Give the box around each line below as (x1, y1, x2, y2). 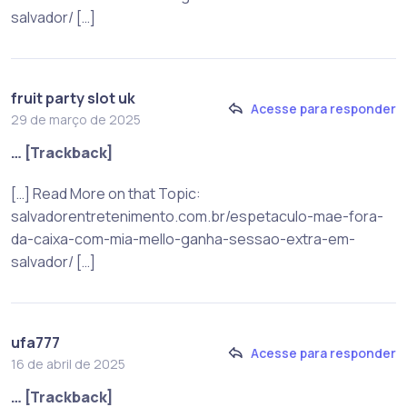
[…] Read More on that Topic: (11, 183, 201, 203)
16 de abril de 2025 (11, 354, 125, 372)
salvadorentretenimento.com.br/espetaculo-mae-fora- (11, 205, 383, 226)
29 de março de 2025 (11, 110, 141, 128)
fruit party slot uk (11, 87, 135, 108)
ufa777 (11, 332, 60, 352)
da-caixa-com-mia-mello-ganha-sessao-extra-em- (11, 228, 355, 249)
